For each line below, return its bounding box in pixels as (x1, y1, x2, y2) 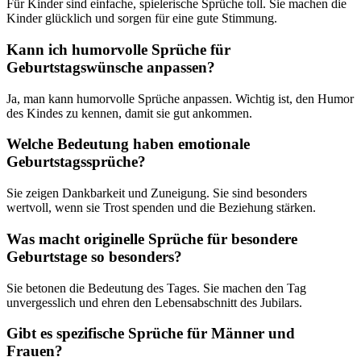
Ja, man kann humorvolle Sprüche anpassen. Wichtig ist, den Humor (6, 91, 354, 106)
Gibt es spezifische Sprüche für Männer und (6, 325, 295, 342)
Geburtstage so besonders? (6, 247, 182, 265)
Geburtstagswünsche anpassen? (6, 58, 215, 76)
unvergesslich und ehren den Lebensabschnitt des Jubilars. (6, 295, 302, 309)
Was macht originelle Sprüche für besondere (6, 230, 297, 247)
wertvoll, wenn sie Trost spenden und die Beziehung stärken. (6, 201, 316, 215)
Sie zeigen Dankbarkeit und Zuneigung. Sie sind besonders (6, 186, 307, 201)
